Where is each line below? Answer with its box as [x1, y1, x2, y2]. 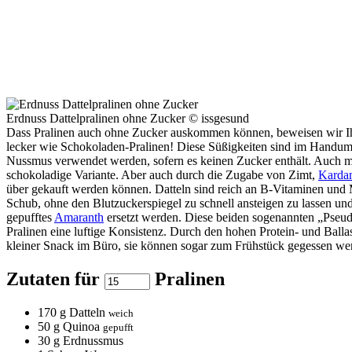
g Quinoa [50, 319, 103, 333]
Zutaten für [6, 268, 104, 289]
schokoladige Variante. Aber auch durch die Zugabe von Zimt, [6, 167, 318, 181]
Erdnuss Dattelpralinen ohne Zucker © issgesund [6, 111, 249, 125]
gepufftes [6, 210, 54, 224]
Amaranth [54, 210, 104, 224]
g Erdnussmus [50, 333, 123, 347]
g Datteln [57, 305, 108, 319]
